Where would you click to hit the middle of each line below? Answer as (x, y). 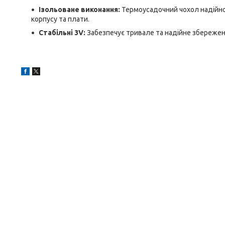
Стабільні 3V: (62, 33)
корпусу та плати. (60, 19)
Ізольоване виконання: (79, 10)
